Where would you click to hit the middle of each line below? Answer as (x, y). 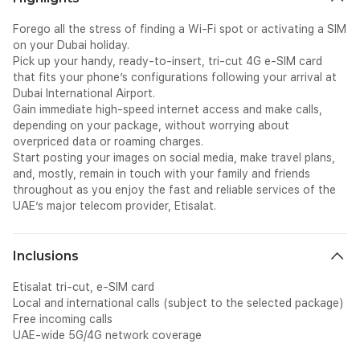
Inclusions (46, 256)
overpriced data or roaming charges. (108, 141)
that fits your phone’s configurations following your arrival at (175, 77)
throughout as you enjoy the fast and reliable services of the (174, 190)
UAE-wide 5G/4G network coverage (107, 335)
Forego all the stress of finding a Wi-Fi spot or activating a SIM (180, 29)
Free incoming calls (63, 319)
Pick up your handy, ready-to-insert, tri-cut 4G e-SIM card (168, 61)
